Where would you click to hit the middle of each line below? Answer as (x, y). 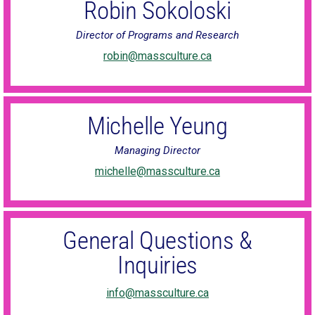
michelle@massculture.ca (157, 171)
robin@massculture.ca (157, 56)
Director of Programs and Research (157, 36)
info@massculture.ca (157, 293)
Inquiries (157, 266)
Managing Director (157, 150)
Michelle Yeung (157, 126)
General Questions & (157, 241)
